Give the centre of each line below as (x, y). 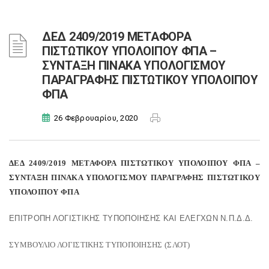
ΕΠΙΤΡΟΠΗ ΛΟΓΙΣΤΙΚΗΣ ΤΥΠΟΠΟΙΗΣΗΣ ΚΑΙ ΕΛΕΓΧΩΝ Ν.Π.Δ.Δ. (131, 218)
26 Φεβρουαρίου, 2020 (96, 118)
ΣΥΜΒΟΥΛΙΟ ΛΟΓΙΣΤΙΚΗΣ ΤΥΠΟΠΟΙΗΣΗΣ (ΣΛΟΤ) (100, 245)
